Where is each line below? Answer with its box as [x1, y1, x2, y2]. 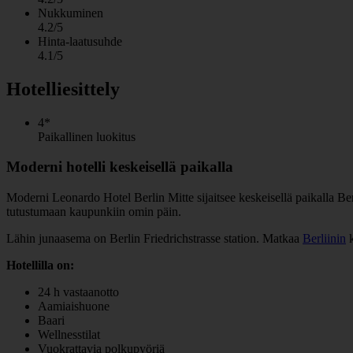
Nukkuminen [38, 6, 103, 20]
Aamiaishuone [38, 299, 110, 313]
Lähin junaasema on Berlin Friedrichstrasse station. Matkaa [6, 231, 303, 245]
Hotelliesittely [6, 78, 120, 99]
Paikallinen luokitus [38, 129, 136, 143]
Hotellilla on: [6, 258, 74, 272]
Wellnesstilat [38, 327, 100, 341]
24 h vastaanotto [38, 284, 119, 299]
